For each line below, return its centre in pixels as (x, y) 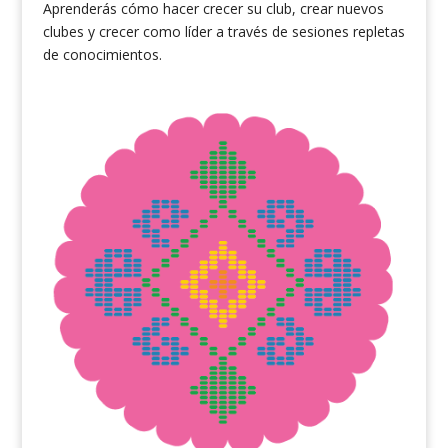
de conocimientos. (102, 55)
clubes (63, 32)
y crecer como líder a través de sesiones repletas (244, 32)
